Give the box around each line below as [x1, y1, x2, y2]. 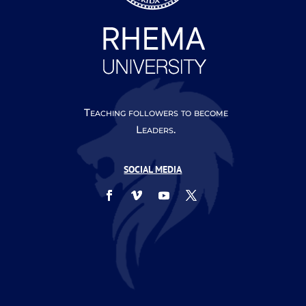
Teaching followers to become [83, 105, 228, 119]
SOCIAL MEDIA [124, 163, 182, 176]
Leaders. [136, 122, 176, 136]
